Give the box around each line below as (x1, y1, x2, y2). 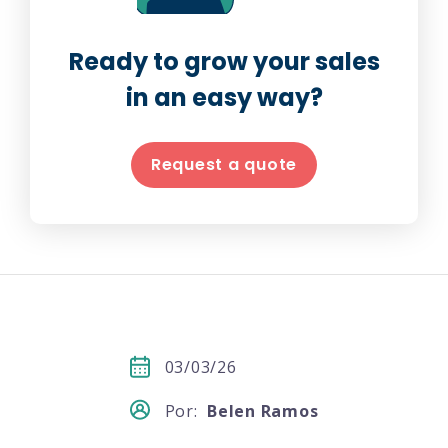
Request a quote (150, 152, 298, 176)
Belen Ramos (207, 399, 319, 422)
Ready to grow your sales (68, 44, 380, 78)
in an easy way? (125, 80, 323, 114)
